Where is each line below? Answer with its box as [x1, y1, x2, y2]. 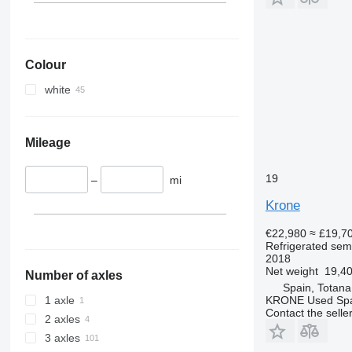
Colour [24, 57, 66, 71]
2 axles [44, 313, 80, 326]
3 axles [44, 332, 80, 345]
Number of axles [24, 269, 123, 283]
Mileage [24, 135, 71, 149]
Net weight [265, 264, 318, 277]
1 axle [44, 294, 75, 307]
